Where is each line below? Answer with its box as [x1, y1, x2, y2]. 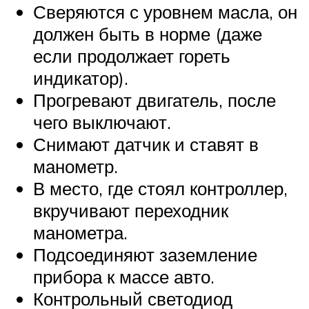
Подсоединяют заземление [33, 243, 257, 266]
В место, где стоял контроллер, [33, 177, 288, 200]
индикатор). [33, 67, 128, 90]
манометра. [33, 221, 128, 244]
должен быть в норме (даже [33, 23, 262, 46]
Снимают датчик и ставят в [33, 133, 259, 156]
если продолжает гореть [33, 45, 230, 68]
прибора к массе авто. [33, 266, 215, 288]
